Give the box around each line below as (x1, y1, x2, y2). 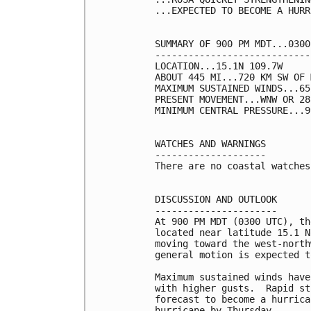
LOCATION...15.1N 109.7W (155, 60, 283, 72)
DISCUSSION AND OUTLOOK (155, 194, 277, 205)
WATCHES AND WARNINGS (155, 138, 266, 150)
